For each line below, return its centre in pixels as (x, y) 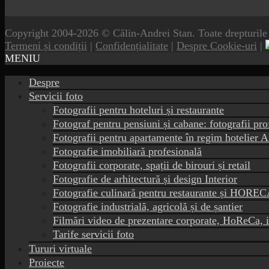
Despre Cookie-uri (217, 45)
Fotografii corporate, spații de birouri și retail (152, 165)
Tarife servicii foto (93, 234)
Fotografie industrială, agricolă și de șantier (148, 206)
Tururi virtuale (60, 248)
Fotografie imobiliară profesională (127, 151)
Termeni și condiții (46, 45)
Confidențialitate (132, 45)
